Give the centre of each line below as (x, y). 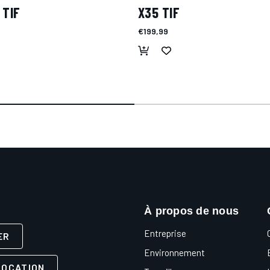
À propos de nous (191, 211)
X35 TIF (159, 12)
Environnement (174, 253)
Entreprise (165, 233)
